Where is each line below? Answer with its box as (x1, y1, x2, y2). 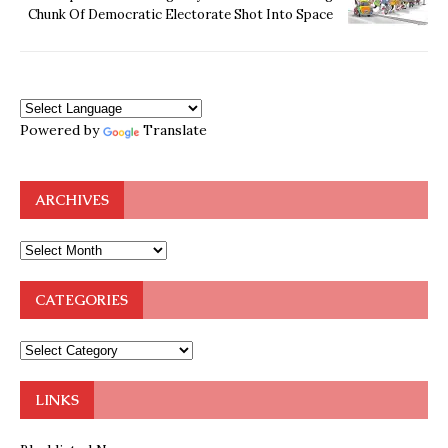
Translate (143, 120, 207, 139)
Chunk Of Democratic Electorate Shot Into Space (28, 5, 333, 23)
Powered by (20, 120, 103, 139)
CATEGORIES (35, 290, 128, 309)
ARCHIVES (35, 190, 109, 209)
